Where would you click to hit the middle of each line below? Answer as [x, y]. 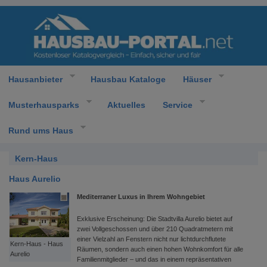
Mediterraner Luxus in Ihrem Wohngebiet [141, 197]
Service [177, 105]
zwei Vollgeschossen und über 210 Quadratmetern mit [155, 229]
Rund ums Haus [41, 130]
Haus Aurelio [35, 179]
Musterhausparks [44, 105]
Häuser [197, 79]
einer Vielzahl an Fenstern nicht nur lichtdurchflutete [151, 239]
